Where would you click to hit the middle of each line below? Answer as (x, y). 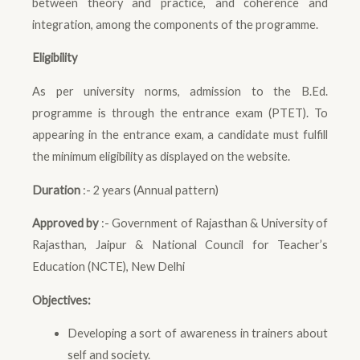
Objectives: (61, 300)
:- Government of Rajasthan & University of (213, 223)
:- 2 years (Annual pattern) (149, 190)
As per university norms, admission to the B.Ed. (180, 91)
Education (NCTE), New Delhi (108, 267)
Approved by (65, 223)
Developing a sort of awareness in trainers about (197, 333)
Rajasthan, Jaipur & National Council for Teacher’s (180, 245)
